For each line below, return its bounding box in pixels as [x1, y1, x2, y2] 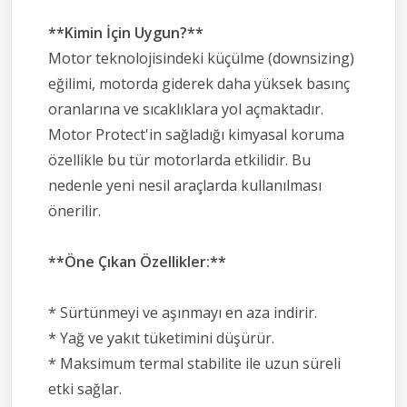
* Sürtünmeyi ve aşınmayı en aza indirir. [48, 302, 317, 323]
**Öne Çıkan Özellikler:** [48, 251, 226, 272]
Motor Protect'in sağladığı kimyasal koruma [48, 124, 344, 144]
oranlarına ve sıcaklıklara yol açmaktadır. [48, 98, 323, 119]
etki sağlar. [48, 378, 122, 399]
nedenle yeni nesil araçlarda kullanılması [48, 174, 322, 195]
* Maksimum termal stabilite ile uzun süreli [48, 352, 341, 373]
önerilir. [48, 200, 101, 221]
